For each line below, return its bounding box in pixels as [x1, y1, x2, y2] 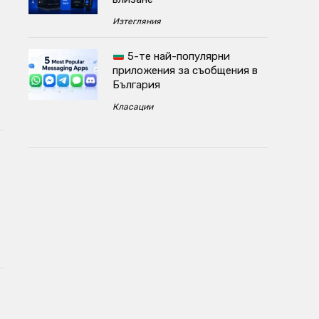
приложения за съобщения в [112, 64, 258, 78]
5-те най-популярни [124, 50, 230, 63]
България [112, 78, 160, 92]
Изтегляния [112, 16, 161, 27]
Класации [112, 102, 153, 113]
